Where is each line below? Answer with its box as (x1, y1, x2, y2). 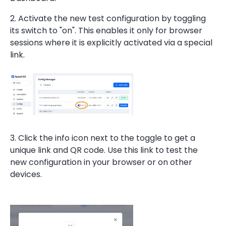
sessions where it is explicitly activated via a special (10, 37, 212, 48)
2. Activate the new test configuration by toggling (10, 13, 206, 24)
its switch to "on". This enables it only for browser (10, 25, 202, 36)
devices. (10, 168, 42, 180)
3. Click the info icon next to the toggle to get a (10, 132, 195, 144)
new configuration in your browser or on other (10, 156, 192, 168)
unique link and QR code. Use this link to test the (10, 144, 198, 156)
